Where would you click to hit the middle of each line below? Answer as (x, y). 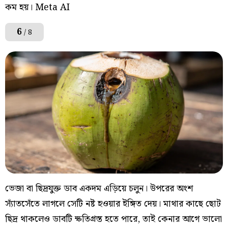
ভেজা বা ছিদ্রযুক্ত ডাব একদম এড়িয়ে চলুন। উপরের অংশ (99, 189)
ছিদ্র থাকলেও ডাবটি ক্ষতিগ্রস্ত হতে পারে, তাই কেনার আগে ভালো (113, 219)
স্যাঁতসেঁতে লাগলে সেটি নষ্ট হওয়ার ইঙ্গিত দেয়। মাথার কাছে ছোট (113, 204)
